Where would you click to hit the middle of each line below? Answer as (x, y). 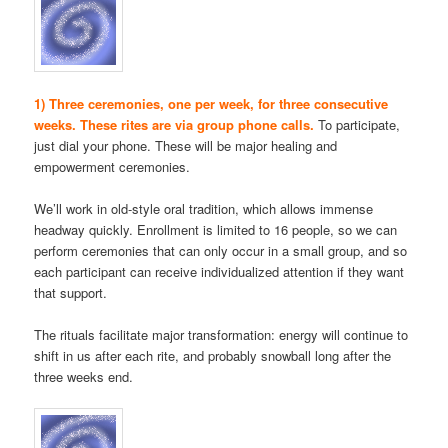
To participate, (357, 124)
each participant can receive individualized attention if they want (219, 271)
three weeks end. (84, 377)
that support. (71, 292)
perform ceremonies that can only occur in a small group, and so (221, 250)
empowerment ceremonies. (112, 166)
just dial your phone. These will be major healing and (186, 145)
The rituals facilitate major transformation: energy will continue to (221, 335)
